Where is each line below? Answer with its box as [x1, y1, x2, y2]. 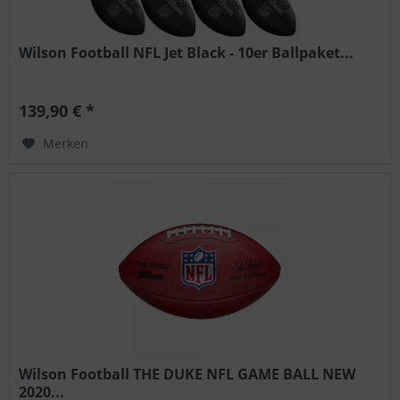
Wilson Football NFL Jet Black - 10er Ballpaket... [19, 43, 354, 63]
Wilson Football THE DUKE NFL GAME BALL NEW [19, 364, 356, 385]
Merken [43, 135, 89, 153]
